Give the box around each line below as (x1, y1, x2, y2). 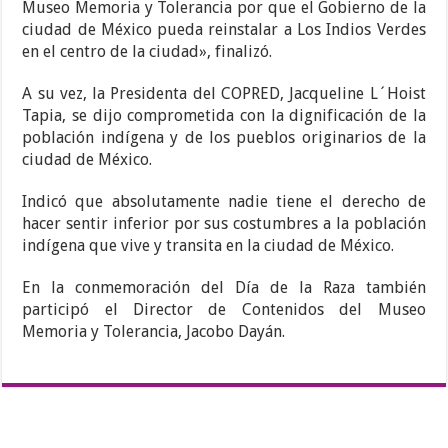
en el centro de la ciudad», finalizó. (22, 42, 273, 62)
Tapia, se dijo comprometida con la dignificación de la (22, 106, 426, 126)
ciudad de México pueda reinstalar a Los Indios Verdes (22, 20, 426, 40)
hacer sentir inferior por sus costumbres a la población (22, 214, 426, 234)
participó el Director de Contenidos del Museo (22, 300, 426, 320)
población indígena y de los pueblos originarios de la (22, 128, 426, 148)
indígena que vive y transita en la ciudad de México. (22, 236, 395, 256)
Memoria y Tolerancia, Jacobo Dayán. (22, 322, 286, 342)
